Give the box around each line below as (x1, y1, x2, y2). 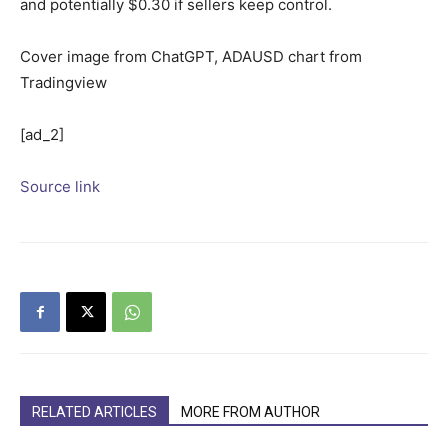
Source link (20, 177, 100, 197)
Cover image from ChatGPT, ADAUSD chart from (20, 47, 362, 67)
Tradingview (20, 73, 107, 93)
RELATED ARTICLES (32, 404, 157, 421)
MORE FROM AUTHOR (181, 404, 320, 421)
